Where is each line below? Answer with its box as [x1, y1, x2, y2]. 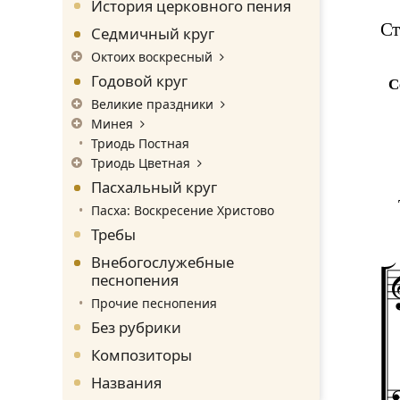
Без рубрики [91, 316, 181, 337]
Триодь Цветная [91, 154, 190, 171]
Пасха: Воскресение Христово [91, 201, 274, 219]
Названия [91, 371, 162, 393]
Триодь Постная [91, 134, 189, 152]
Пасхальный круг [91, 176, 217, 197]
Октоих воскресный [91, 47, 212, 65]
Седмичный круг [91, 22, 214, 44]
